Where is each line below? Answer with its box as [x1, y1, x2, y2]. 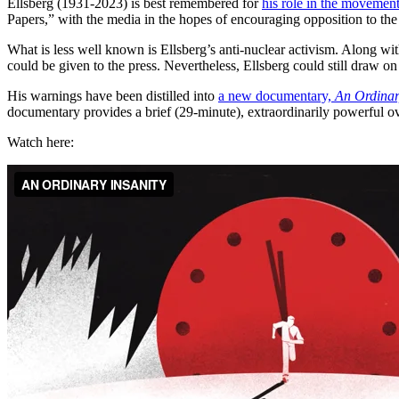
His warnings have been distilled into [7, 87, 218, 103]
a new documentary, [218, 87, 335, 103]
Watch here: [7, 134, 74, 150]
